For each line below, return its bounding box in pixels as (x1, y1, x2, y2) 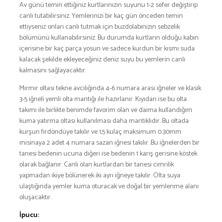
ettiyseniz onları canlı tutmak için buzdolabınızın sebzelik (19, 21, 180, 33)
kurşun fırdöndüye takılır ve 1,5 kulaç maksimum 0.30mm (19, 126, 181, 138)
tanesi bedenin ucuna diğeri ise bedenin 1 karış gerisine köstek (19, 148, 197, 160)
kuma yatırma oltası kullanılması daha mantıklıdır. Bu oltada (19, 115, 189, 127)
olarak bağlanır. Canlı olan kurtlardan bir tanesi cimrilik (19, 159, 174, 170)
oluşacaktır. (19, 191, 52, 203)
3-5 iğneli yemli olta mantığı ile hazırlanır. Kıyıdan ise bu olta (19, 93, 187, 105)
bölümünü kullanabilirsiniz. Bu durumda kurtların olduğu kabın (19, 32, 199, 44)
